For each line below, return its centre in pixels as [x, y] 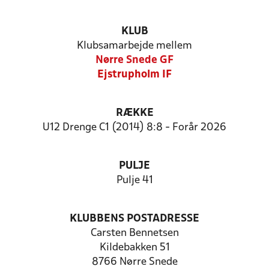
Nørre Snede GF [134, 60]
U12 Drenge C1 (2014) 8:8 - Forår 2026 [134, 128]
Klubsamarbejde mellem [134, 46]
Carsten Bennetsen [134, 233]
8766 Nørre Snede [134, 262]
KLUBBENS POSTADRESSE [134, 219]
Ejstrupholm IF [134, 75]
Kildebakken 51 [134, 248]
